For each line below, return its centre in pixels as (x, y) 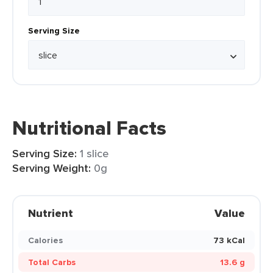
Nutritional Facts (89, 128)
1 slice (94, 153)
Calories (45, 240)
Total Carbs (52, 262)
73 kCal (229, 240)
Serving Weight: (51, 168)
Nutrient (51, 213)
